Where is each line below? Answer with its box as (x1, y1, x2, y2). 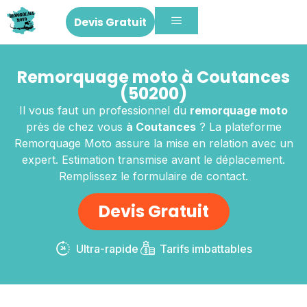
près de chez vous (25, 120, 126, 134)
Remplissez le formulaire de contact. (59, 169, 248, 184)
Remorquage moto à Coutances (17, 66, 290, 89)
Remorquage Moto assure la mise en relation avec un (14, 136, 293, 151)
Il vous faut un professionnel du (19, 103, 190, 118)
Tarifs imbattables (160, 242, 253, 256)
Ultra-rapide (76, 242, 138, 256)
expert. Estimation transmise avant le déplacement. (22, 153, 285, 167)
